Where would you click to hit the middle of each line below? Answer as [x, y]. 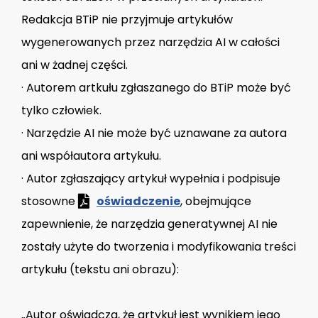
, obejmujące [216, 202]
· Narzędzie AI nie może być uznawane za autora [154, 133]
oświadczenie [138, 202]
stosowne [50, 202]
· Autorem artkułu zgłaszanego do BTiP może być [156, 88]
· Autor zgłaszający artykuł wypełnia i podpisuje [151, 179]
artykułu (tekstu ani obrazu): [100, 270]
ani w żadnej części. [75, 65]
